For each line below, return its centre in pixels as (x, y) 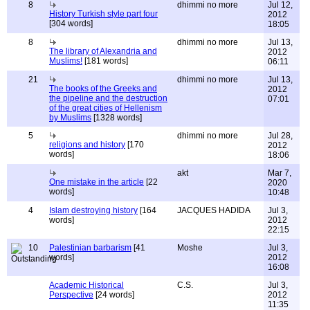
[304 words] (71, 24)
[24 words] (114, 295)
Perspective (71, 295)
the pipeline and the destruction (108, 98)
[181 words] (105, 61)
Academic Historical (86, 285)
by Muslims (70, 118)
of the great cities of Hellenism (106, 108)
